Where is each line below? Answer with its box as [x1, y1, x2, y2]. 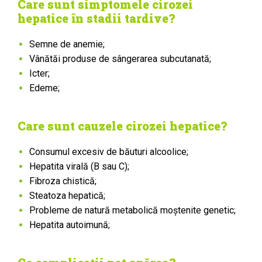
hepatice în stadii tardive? [18, 11, 175, 26]
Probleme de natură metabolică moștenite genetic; [29, 205, 236, 216]
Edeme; [29, 82, 60, 94]
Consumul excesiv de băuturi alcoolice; [29, 146, 188, 157]
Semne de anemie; [29, 39, 105, 50]
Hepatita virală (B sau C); [29, 161, 129, 172]
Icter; [29, 68, 50, 79]
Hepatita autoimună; [29, 219, 110, 230]
